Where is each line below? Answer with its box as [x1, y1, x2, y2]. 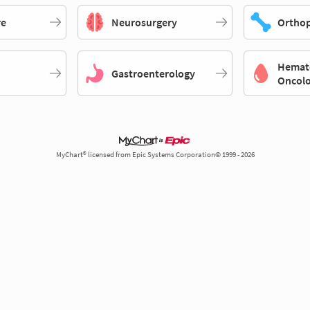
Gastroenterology [111, 66, 195, 81]
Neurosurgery [111, 15, 177, 30]
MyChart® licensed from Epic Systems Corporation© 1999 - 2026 [55, 150, 255, 160]
